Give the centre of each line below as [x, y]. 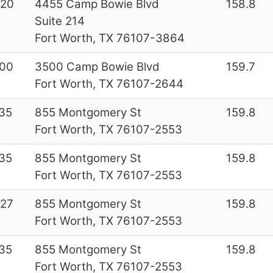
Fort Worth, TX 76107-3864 [109, 38]
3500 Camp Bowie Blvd [97, 66]
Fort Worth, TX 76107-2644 [109, 83]
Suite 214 [59, 21]
